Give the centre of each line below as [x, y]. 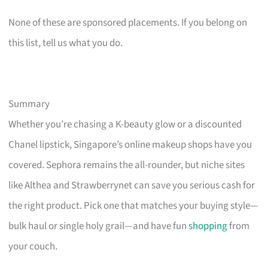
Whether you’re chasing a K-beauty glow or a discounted [125, 125]
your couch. [33, 247]
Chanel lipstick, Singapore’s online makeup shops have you [130, 145]
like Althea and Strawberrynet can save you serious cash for [132, 186]
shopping [208, 226]
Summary [29, 104]
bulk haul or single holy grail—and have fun [99, 226]
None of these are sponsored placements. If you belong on [128, 23]
